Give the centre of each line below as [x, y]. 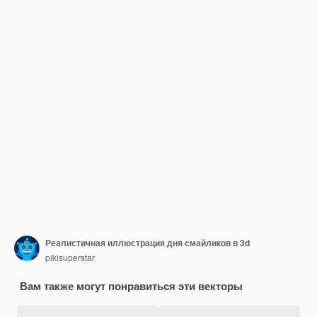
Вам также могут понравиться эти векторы [131, 286]
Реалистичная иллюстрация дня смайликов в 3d [148, 242]
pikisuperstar [70, 257]
